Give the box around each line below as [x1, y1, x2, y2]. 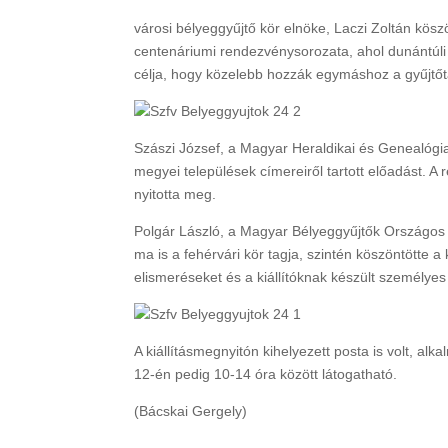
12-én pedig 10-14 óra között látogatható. [134, 366, 398, 382]
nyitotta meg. [134, 186, 217, 202]
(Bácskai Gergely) [134, 403, 248, 419]
